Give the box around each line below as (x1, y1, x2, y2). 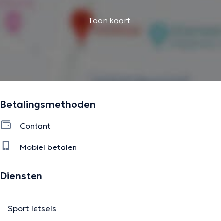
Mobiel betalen (20, 142, 77, 152)
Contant (20, 121, 51, 131)
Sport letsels (8, 203, 56, 213)
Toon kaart (88, 15, 130, 26)
